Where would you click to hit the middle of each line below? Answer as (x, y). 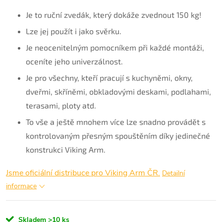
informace (21, 186)
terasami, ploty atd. (61, 105)
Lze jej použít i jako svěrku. (74, 31)
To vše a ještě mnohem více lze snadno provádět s (116, 122)
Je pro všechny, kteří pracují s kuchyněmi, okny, (109, 78)
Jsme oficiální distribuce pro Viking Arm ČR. (83, 173)
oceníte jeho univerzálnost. (74, 61)
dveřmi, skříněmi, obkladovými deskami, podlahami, (118, 91)
